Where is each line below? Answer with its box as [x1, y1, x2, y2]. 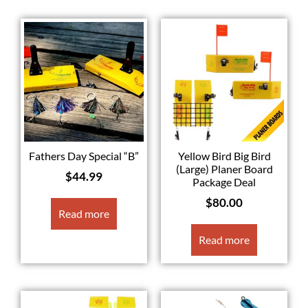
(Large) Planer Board [175, 162, 273, 176]
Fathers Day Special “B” [29, 149, 139, 163]
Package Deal [192, 175, 256, 189]
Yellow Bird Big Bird [177, 149, 271, 163]
